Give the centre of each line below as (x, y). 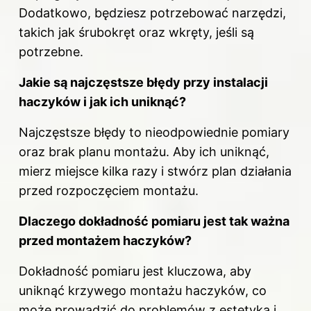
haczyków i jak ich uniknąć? (102, 101)
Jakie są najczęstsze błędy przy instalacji (143, 82)
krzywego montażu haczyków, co (166, 290)
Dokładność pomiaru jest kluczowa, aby (135, 271)
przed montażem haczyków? (105, 240)
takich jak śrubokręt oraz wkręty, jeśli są (136, 32)
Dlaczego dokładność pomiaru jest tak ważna (154, 221)
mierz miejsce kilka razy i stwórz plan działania (155, 171)
